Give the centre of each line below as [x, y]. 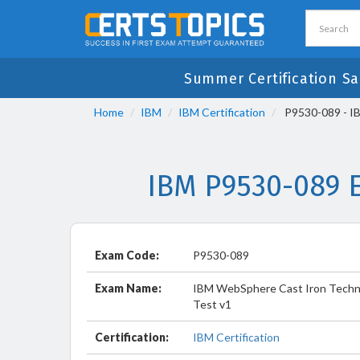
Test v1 [212, 304]
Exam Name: [128, 288]
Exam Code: [127, 255]
